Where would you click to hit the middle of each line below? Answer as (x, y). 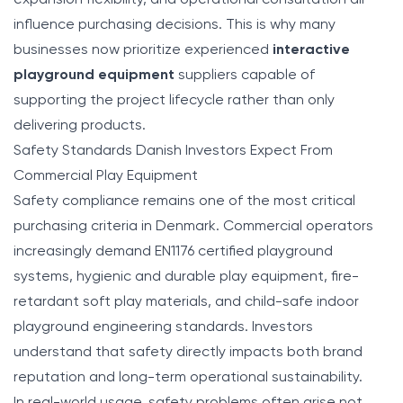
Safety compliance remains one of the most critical (184, 201)
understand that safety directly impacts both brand (188, 352)
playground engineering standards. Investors (163, 327)
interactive (311, 50)
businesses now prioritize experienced (143, 50)
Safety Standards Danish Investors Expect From (173, 151)
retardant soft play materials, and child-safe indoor (186, 302)
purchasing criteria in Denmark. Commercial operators (193, 226)
